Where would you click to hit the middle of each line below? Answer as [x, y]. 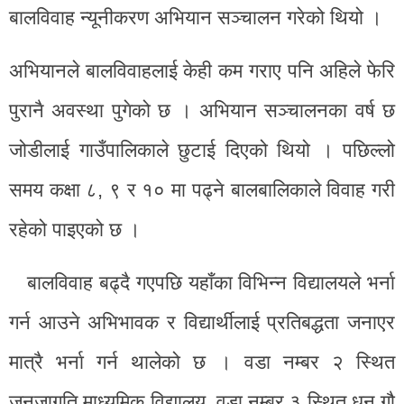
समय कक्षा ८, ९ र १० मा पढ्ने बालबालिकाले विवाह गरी [202, 189]
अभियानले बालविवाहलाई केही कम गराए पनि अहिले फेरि [202, 70]
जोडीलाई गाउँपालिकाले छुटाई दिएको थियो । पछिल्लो [202, 150]
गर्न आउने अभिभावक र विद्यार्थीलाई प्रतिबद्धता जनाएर [202, 322]
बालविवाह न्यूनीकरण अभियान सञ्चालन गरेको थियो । [196, 17]
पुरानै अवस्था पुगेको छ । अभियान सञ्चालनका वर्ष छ [202, 110]
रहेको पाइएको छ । [75, 229]
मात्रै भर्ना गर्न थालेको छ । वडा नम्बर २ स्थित [202, 362]
